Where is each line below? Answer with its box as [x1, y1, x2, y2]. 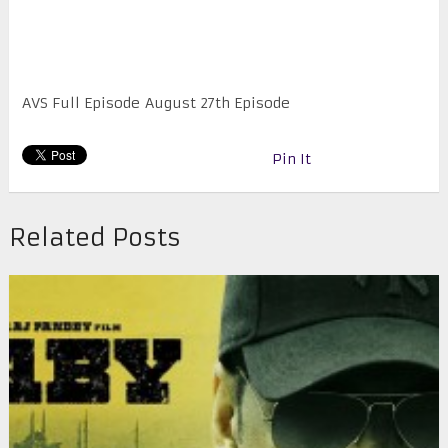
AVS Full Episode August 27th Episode [21, 94, 290, 113]
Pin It [271, 150, 311, 169]
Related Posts [8, 223, 181, 254]
